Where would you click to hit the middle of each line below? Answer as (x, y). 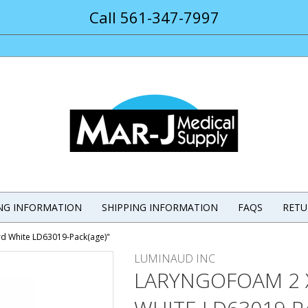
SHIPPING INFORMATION (160, 208)
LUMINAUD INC (175, 259)
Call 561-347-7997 (154, 17)
